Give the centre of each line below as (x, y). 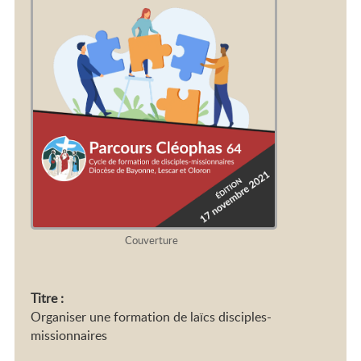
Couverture (152, 240)
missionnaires (69, 335)
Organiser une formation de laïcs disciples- (151, 316)
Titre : (48, 298)
